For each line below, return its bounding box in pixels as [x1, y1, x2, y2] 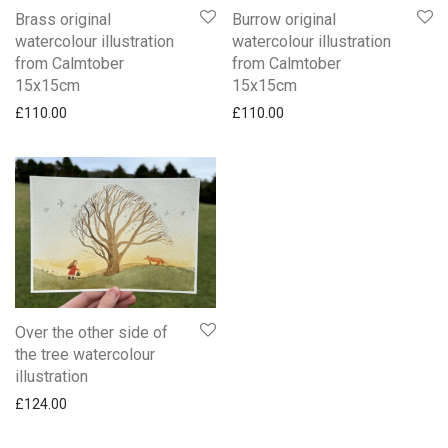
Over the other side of [15, 323, 168, 343]
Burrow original [232, 10, 336, 29]
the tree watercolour [15, 345, 155, 365]
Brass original [15, 10, 111, 29]
